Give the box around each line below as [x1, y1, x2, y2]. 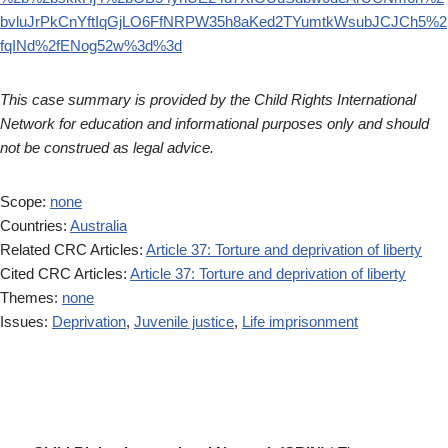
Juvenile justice [134, 313, 234, 330]
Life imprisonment [242, 313, 358, 330]
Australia [70, 217, 127, 234]
